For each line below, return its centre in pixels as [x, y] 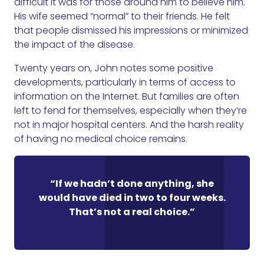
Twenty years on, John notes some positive [114, 68]
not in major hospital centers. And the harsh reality [129, 125]
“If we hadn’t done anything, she [132, 184]
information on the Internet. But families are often [127, 97]
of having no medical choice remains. [101, 139]
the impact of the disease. [75, 45]
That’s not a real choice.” [132, 212]
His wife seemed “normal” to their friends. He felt [122, 16]
